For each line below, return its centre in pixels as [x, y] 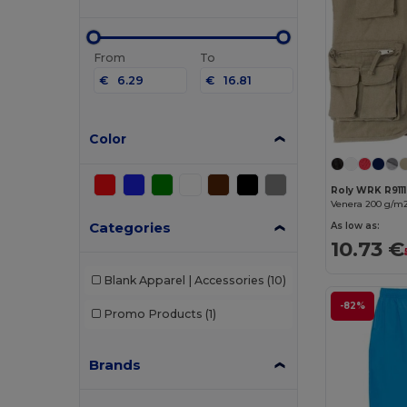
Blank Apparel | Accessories [184, 281]
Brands [115, 364]
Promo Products [153, 314]
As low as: [356, 226]
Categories [130, 227]
